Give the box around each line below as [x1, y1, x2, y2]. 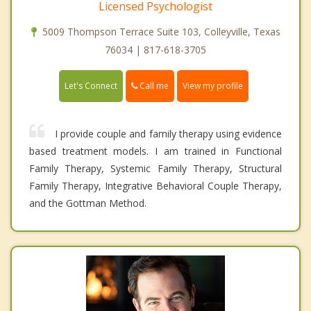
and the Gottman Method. [29, 196, 146, 210]
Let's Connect [65, 80, 117, 92]
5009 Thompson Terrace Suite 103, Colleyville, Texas [42, 24, 280, 38]
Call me [137, 79, 169, 92]
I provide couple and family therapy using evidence [55, 127, 282, 141]
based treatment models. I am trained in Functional [29, 144, 282, 158]
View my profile [183, 80, 243, 92]
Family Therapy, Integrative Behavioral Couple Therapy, [29, 179, 282, 193]
